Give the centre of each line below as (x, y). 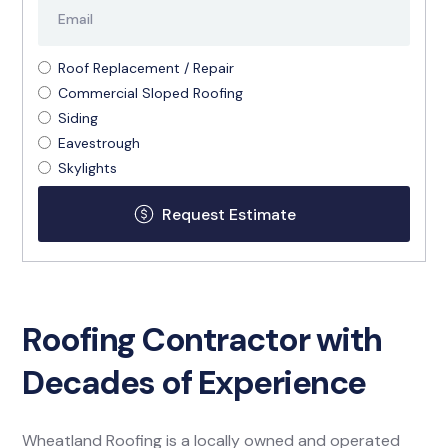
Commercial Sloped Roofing (151, 92)
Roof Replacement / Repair (146, 67)
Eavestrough (99, 142)
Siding (78, 117)
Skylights (88, 167)
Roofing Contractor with (202, 340)
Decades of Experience (194, 383)
